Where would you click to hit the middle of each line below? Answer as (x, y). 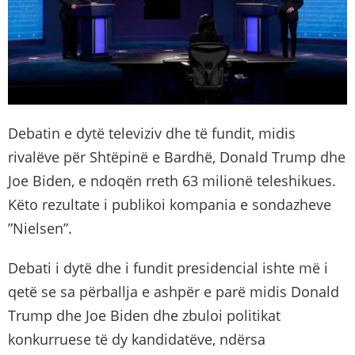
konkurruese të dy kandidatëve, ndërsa (137, 339)
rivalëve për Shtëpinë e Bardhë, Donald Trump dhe (177, 157)
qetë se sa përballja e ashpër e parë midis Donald (174, 291)
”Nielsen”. (40, 228)
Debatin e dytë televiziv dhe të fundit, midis (152, 133)
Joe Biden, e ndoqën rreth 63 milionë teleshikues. (172, 180)
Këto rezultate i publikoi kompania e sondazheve (170, 204)
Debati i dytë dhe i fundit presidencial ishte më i (168, 267)
